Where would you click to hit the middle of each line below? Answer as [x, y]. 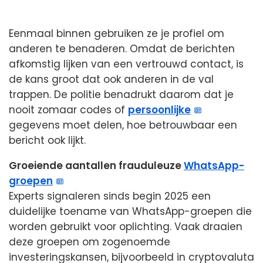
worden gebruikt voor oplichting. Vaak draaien [126, 227]
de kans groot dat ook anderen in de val [111, 80]
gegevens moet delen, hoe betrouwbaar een [123, 125]
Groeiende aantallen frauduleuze [96, 166]
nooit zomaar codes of [68, 110]
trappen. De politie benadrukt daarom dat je [121, 95]
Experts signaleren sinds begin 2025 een [110, 196]
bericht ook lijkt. [47, 141]
